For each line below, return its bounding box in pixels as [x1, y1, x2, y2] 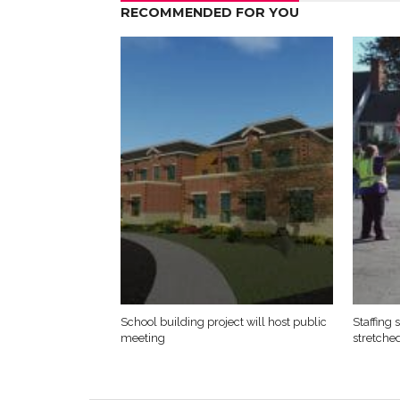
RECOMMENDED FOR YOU [120, 4, 299, 21]
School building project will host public [120, 315, 327, 329]
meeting [120, 331, 165, 345]
